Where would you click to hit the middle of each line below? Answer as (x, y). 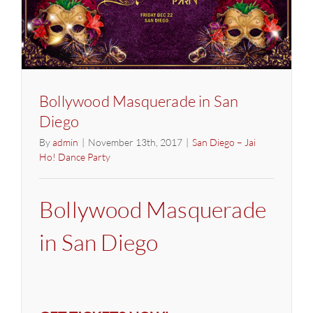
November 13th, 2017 (135, 142)
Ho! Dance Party (75, 157)
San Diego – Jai (224, 142)
